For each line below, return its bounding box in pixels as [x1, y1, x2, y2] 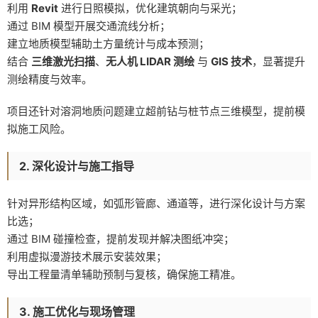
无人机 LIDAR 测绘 [106, 54, 194, 68]
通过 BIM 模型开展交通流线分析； [7, 18, 170, 33]
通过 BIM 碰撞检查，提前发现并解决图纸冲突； [7, 231, 234, 246]
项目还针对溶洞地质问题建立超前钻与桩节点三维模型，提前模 [7, 104, 305, 118]
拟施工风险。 [7, 121, 71, 136]
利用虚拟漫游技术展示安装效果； [7, 249, 167, 263]
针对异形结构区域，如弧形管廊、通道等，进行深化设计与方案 [7, 196, 305, 210]
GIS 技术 [211, 54, 252, 68]
